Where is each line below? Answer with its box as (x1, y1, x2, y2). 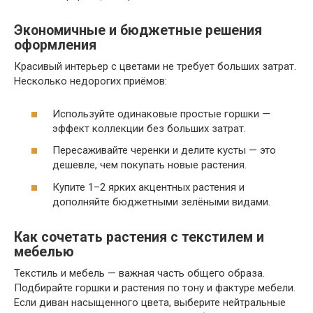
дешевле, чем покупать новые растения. (52, 159, 247, 171)
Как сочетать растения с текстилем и (14, 228, 264, 245)
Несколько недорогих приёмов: (14, 75, 167, 87)
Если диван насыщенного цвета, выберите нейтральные (14, 296, 286, 309)
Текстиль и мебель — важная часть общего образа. (14, 266, 265, 279)
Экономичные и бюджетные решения (14, 22, 262, 39)
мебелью (14, 243, 74, 260)
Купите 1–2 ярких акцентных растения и (52, 180, 245, 194)
